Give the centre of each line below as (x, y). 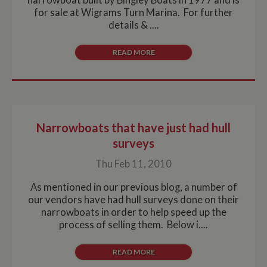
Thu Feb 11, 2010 (133, 164)
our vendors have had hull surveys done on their (133, 199)
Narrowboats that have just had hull (133, 127)
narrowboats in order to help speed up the (133, 212)
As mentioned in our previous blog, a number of (133, 187)
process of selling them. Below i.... (133, 224)
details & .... (133, 25)
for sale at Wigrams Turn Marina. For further (133, 12)
